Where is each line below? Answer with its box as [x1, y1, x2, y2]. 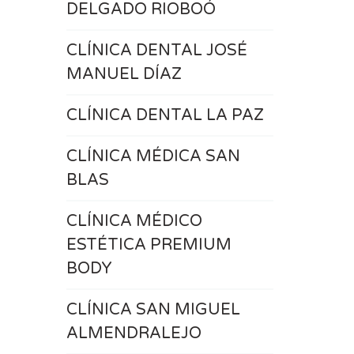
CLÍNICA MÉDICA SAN [66, 147, 240, 166]
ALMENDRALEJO [66, 324, 201, 343]
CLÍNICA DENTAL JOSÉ [66, 41, 247, 60]
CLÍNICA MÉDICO [66, 212, 202, 231]
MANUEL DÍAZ [66, 65, 182, 84]
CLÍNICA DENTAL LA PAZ [66, 106, 264, 125]
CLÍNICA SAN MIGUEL [66, 300, 240, 319]
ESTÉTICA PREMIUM [66, 235, 232, 254]
